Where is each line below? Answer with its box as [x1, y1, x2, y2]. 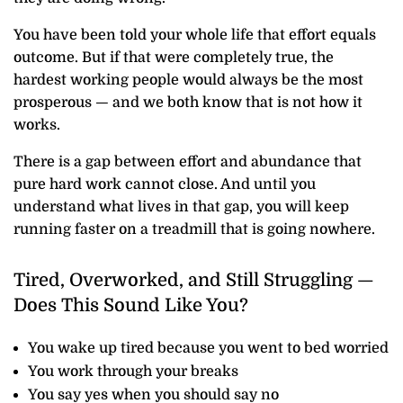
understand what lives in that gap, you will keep [13, 199, 349, 216]
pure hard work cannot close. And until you [13, 176, 316, 193]
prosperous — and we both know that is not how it [13, 94, 363, 112]
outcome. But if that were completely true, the [13, 49, 334, 67]
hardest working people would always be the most [13, 72, 363, 89]
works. [13, 117, 60, 134]
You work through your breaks [28, 363, 238, 381]
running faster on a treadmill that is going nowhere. [13, 221, 375, 238]
